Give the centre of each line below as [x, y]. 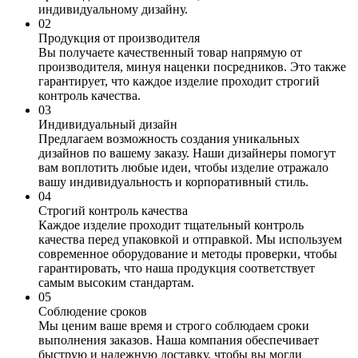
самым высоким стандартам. [116, 283]
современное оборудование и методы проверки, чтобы [188, 254]
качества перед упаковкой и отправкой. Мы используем [190, 240]
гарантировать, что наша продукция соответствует [177, 268]
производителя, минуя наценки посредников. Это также [192, 67]
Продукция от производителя [119, 38]
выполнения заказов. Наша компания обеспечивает [179, 340]
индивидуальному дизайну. [113, 10]
